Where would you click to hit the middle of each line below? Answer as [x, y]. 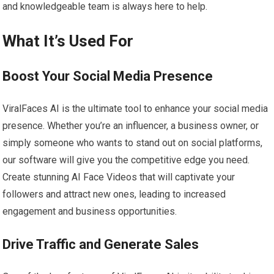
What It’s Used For [68, 41]
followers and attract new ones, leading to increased [114, 194]
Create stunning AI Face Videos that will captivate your [119, 177]
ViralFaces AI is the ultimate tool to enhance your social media [135, 109]
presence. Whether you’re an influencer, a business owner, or [131, 126]
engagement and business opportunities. [90, 212]
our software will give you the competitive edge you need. [126, 160]
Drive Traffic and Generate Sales [101, 245]
